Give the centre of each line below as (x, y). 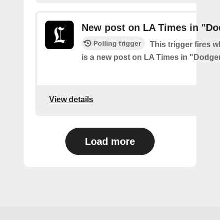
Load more (110, 142)
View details (71, 99)
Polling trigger (117, 43)
